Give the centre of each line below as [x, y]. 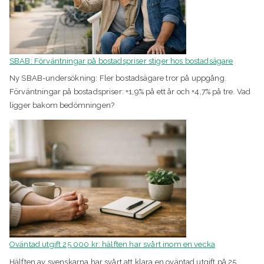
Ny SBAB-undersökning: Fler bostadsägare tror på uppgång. [118, 78]
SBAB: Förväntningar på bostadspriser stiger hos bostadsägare [121, 61]
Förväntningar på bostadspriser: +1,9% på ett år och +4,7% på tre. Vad [130, 92]
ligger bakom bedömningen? [62, 105]
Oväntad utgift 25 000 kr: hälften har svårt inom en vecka [113, 245]
